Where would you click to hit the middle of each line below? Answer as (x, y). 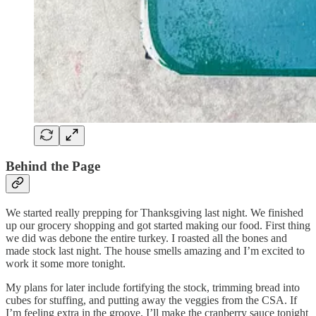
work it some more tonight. (66, 263)
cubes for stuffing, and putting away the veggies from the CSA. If (151, 300)
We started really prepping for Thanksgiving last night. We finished (154, 212)
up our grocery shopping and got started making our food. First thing (158, 225)
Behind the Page (53, 166)
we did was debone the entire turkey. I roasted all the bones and (146, 238)
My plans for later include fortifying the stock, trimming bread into (153, 287)
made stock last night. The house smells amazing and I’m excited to (155, 250)
